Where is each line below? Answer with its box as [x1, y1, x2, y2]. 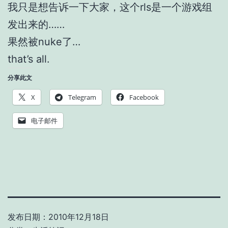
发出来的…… [8, 18, 65, 31]
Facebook [129, 92, 159, 102]
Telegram [68, 92, 96, 102]
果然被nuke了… [8, 35, 80, 48]
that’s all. [8, 52, 50, 65]
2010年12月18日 [48, 211, 109, 222]
